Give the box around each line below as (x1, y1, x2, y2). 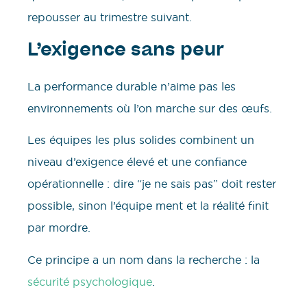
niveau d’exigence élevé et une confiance (27, 155, 247, 169)
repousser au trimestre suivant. (27, 10, 192, 25)
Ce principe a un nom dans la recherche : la (27, 252, 260, 267)
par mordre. (27, 221, 90, 235)
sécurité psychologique (27, 274, 152, 288)
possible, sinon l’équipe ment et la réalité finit (27, 199, 269, 213)
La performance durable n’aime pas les (27, 79, 236, 93)
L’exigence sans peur (27, 42, 224, 60)
